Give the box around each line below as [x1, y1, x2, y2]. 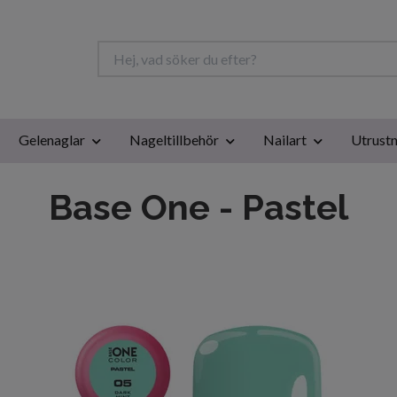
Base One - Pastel [49, 185, 348, 228]
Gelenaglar [18, 130, 85, 148]
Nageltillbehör [128, 130, 219, 148]
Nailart [262, 130, 307, 148]
